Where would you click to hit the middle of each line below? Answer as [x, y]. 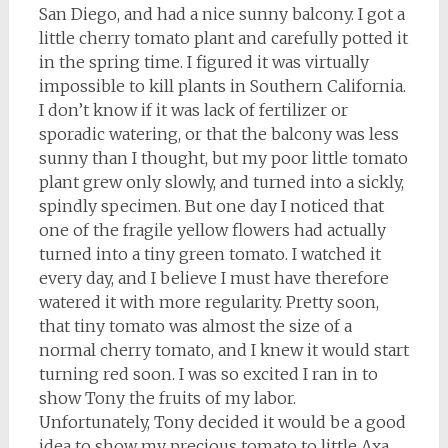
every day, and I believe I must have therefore [213, 278]
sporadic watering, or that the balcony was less [218, 134]
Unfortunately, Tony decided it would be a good [222, 422]
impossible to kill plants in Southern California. [222, 86]
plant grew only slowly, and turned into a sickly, [221, 182]
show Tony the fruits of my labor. [167, 398]
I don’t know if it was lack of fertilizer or [193, 110]
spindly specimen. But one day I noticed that [211, 206]
